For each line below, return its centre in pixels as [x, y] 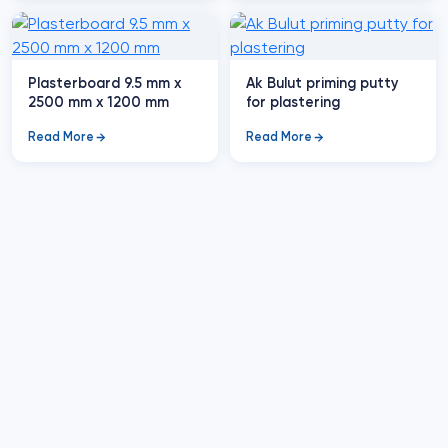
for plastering [293, 102]
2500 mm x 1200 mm [132, 102]
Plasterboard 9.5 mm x [76, 83]
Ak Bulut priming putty [322, 83]
